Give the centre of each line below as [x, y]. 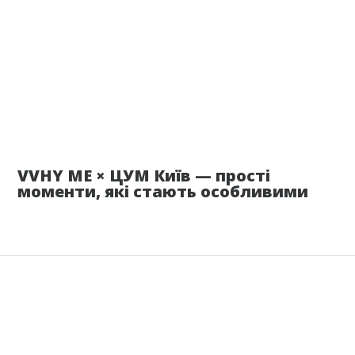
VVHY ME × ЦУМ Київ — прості [144, 176]
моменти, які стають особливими [163, 192]
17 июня [308, 129]
